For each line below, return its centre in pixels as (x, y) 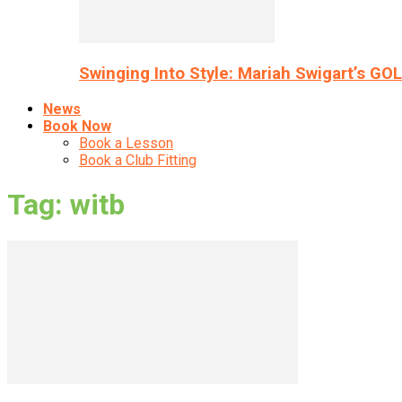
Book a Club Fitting (138, 160)
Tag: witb (66, 204)
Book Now (77, 126)
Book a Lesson (126, 143)
